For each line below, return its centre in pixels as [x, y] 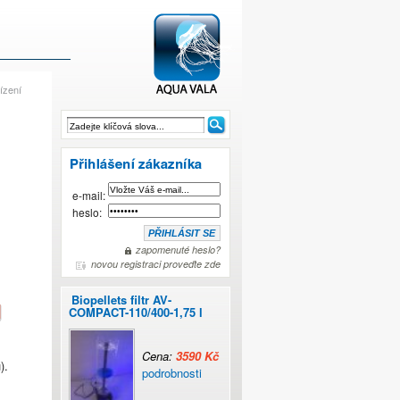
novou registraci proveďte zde [156, 264]
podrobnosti [172, 373]
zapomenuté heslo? [178, 250]
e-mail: [89, 195]
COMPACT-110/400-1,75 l [136, 312]
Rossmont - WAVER [197, 193]
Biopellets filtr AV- [121, 300]
